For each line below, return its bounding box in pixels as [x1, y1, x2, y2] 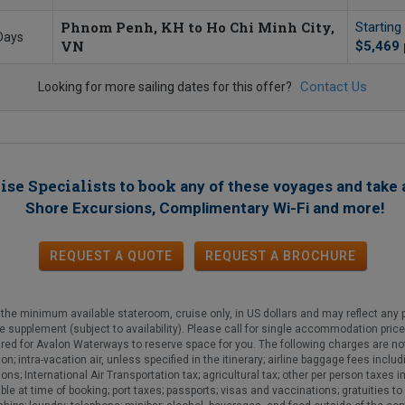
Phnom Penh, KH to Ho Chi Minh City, [61, 18, 334, 37]
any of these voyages [179, 177, 333, 196]
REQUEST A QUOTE [49, 249, 173, 264]
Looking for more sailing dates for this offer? [38, 80, 300, 95]
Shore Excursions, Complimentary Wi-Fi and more [21, 199, 381, 218]
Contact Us [300, 79, 367, 96]
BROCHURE [278, 249, 356, 264]
